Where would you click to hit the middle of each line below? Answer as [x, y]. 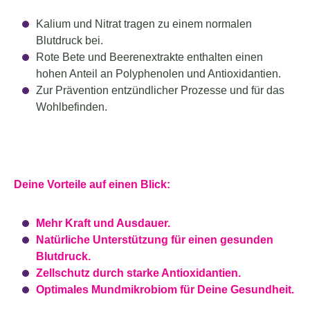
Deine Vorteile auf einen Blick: [92, 184]
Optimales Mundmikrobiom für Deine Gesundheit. [165, 290]
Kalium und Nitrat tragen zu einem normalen [144, 24]
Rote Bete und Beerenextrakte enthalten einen [149, 57]
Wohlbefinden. [72, 107]
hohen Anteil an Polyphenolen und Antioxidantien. [158, 74]
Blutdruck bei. [70, 40]
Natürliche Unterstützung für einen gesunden [155, 240]
